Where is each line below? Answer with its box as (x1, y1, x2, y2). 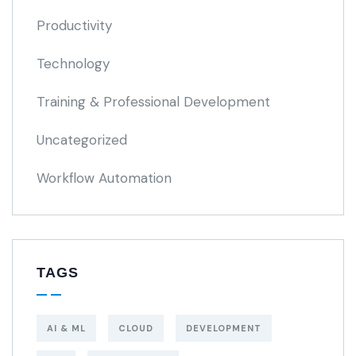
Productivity (37, 17, 112, 34)
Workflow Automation (37, 169, 172, 187)
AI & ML (47, 323, 86, 334)
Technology (37, 55, 110, 72)
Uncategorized (37, 131, 127, 149)
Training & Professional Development (37, 93, 270, 110)
